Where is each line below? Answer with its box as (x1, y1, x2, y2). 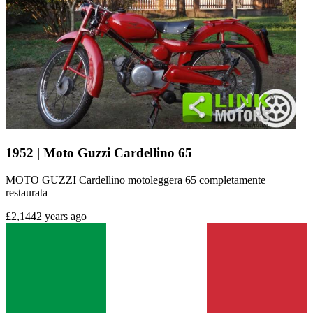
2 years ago (36, 210, 87, 222)
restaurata (6, 186, 48, 198)
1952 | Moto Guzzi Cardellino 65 (6, 145, 192, 160)
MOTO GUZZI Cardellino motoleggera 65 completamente (6, 173, 265, 186)
